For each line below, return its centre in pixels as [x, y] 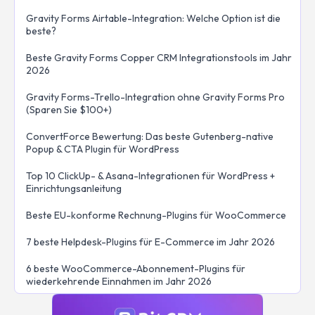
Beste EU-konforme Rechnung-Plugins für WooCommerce [156, 216]
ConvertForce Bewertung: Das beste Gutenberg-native [150, 137]
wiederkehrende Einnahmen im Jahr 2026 [119, 282]
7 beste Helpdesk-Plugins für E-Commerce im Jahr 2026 [150, 242]
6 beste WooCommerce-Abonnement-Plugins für [136, 269]
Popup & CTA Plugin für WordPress [103, 149]
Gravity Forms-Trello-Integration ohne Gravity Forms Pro [155, 97]
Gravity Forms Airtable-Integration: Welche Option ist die [153, 19]
